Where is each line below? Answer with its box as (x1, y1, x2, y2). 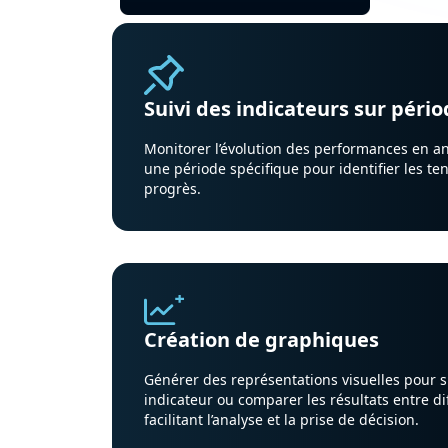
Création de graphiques (144, 326, 379, 354)
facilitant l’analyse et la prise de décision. (144, 410, 419, 430)
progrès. (144, 178, 201, 198)
